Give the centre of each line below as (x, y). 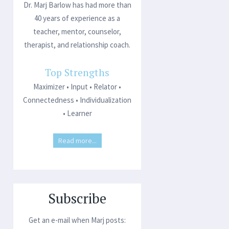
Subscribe (77, 198)
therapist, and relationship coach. (77, 45)
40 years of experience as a (77, 18)
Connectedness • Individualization (77, 100)
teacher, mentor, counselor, (77, 31)
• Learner (77, 113)
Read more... (77, 141)
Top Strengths (77, 73)
